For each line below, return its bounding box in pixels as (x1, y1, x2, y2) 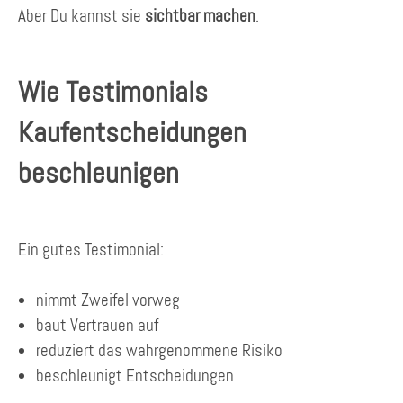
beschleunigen (18, 154, 179, 193)
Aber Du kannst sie (18, 4, 145, 27)
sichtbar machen (145, 4, 255, 27)
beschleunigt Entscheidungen (36, 364, 234, 388)
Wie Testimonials (18, 73, 208, 112)
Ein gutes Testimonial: (18, 237, 164, 261)
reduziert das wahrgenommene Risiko (36, 339, 282, 363)
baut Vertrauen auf (36, 314, 158, 337)
